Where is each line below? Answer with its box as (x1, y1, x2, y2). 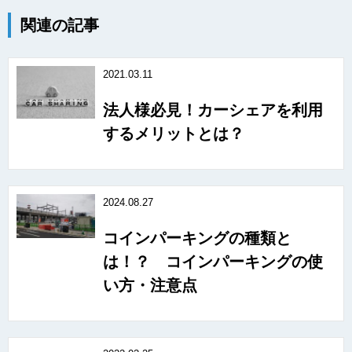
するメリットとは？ (103, 124, 244, 142)
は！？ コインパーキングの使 (103, 252, 323, 270)
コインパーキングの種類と (103, 229, 291, 247)
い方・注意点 (103, 276, 197, 294)
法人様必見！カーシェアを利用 (103, 101, 323, 119)
